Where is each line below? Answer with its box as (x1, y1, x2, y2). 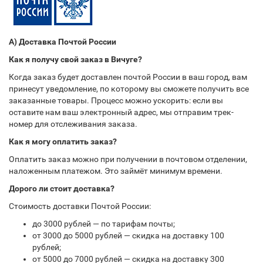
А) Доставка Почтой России (9, 37, 116, 46)
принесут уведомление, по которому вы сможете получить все (9, 84, 249, 93)
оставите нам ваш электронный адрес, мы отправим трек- (9, 107, 234, 117)
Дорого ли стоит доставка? (9, 184, 114, 193)
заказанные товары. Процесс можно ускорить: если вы (9, 96, 223, 105)
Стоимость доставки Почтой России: (9, 201, 151, 211)
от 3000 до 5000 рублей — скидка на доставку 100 (32, 231, 224, 240)
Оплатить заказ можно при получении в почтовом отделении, (9, 154, 247, 164)
